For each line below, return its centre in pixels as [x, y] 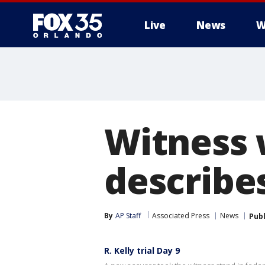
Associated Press [181, 216]
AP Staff [128, 216]
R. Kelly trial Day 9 [142, 251]
